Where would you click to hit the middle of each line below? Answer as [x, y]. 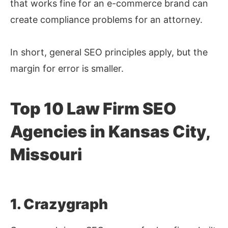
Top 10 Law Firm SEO [93, 109]
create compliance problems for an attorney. [106, 20]
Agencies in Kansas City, [110, 132]
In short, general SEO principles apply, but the [109, 52]
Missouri [46, 155]
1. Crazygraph [59, 204]
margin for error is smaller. [67, 69]
